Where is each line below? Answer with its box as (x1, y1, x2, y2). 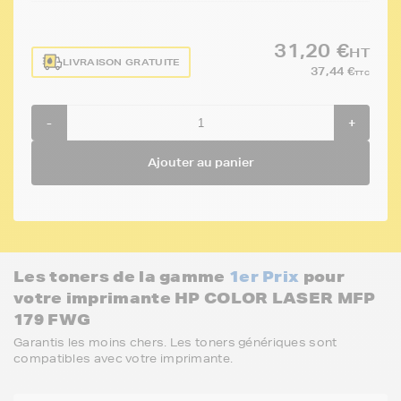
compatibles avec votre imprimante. (13, 351, 234, 366)
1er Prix (228, 266, 300, 286)
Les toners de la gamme (13, 266, 229, 286)
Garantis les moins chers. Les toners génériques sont (13, 335, 337, 350)
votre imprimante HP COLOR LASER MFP (13, 287, 376, 308)
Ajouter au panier (147, 155, 254, 170)
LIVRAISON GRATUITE (63, 55, 181, 69)
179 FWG (13, 309, 91, 329)
